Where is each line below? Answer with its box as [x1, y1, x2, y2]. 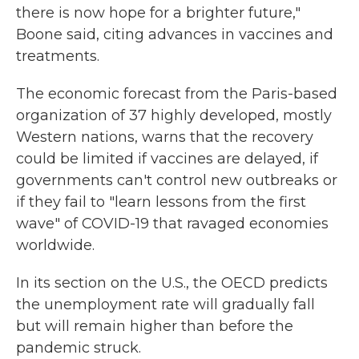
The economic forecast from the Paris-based [16, 85, 337, 103]
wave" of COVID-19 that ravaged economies [16, 215, 329, 233]
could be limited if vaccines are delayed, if [16, 150, 318, 168]
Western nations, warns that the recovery [16, 128, 313, 147]
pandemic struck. [16, 339, 141, 357]
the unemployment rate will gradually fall [16, 296, 315, 314]
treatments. [16, 47, 99, 66]
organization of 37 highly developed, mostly [16, 107, 332, 125]
